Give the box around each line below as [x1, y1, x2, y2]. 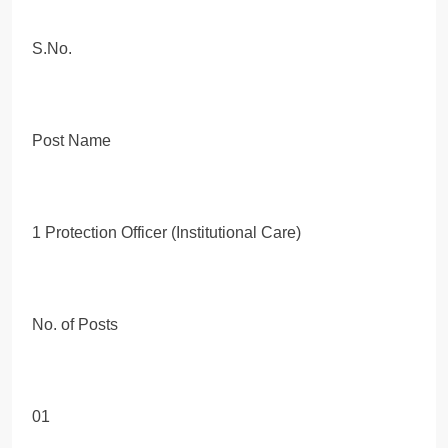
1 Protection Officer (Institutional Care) [32, 223, 301, 241]
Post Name [32, 131, 111, 149]
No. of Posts [32, 315, 118, 333]
